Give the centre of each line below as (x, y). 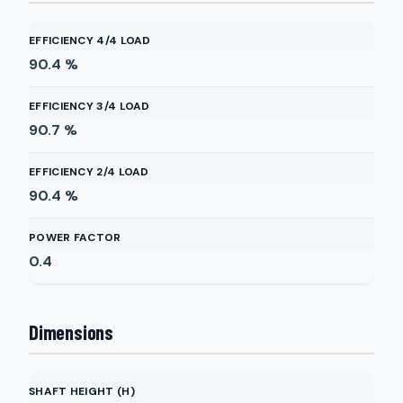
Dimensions (71, 332)
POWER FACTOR (75, 237)
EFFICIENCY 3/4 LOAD (90, 106)
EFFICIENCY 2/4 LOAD (89, 172)
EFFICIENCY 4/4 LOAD (90, 40)
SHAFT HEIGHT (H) (82, 391)
